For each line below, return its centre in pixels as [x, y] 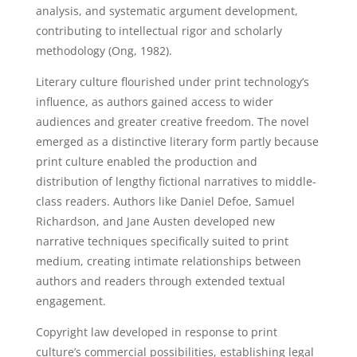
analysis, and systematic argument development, [167, 11]
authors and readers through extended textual [160, 281]
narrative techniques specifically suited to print [162, 241]
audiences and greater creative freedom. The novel [172, 122]
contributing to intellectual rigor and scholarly [159, 31]
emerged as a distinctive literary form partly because [177, 141]
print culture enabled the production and [146, 161]
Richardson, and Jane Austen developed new [155, 221]
